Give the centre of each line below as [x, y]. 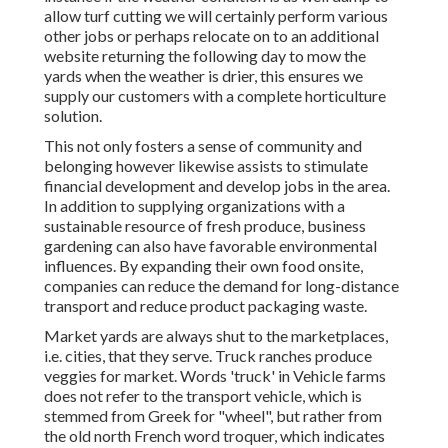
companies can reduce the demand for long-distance [221, 286]
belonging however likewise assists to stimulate [206, 166]
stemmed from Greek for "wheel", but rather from [213, 416]
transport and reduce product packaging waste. [205, 306]
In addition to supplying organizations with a [194, 206]
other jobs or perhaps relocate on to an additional [211, 36]
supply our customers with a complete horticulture [215, 96]
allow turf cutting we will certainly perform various [216, 16]
